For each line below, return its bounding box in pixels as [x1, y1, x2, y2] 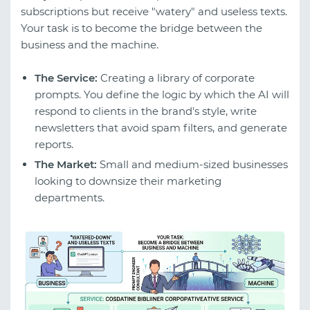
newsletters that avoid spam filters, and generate [35, 121, 287, 135]
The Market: [35, 158, 97, 172]
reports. [35, 138, 73, 152]
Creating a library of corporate [98, 71, 255, 85]
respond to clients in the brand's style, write [35, 104, 257, 118]
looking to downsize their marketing [35, 174, 221, 188]
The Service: [35, 71, 98, 85]
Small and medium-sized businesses [97, 158, 288, 172]
